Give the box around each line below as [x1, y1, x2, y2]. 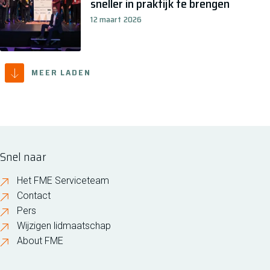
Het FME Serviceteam [17, 175, 109, 187]
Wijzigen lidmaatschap [17, 220, 111, 232]
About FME [17, 235, 63, 247]
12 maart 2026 [90, 12, 142, 26]
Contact [17, 190, 51, 202]
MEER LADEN [31, 65, 91, 79]
